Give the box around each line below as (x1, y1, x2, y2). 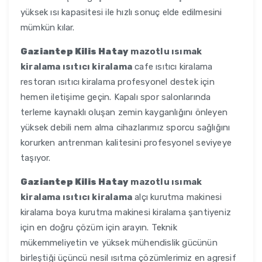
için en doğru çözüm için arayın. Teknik (20, 222, 177, 233)
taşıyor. (20, 153, 51, 164)
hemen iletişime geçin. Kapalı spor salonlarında (20, 92, 211, 103)
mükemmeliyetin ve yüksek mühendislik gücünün (20, 237, 218, 249)
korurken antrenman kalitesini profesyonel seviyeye (20, 137, 232, 149)
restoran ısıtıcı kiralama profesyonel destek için (20, 77, 215, 88)
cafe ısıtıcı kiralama (132, 61, 213, 73)
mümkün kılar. (20, 22, 75, 33)
